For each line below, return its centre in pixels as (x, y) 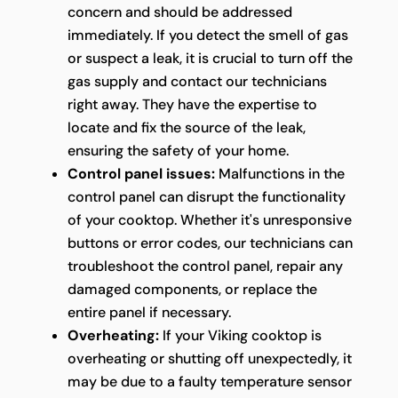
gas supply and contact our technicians (197, 82)
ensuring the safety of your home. (178, 151)
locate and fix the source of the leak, (186, 128)
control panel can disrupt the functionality (206, 197)
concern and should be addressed (179, 12)
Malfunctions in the (279, 174)
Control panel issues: (141, 174)
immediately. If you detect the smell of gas (207, 36)
